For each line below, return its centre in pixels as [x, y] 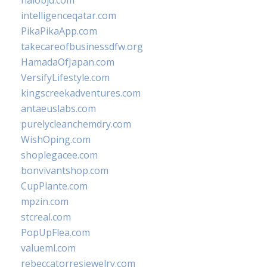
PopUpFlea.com [55, 232]
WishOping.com [56, 139]
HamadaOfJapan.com [68, 62]
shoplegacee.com [59, 155]
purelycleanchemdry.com [76, 124]
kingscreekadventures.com [81, 93]
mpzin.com [45, 201]
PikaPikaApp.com [59, 31]
